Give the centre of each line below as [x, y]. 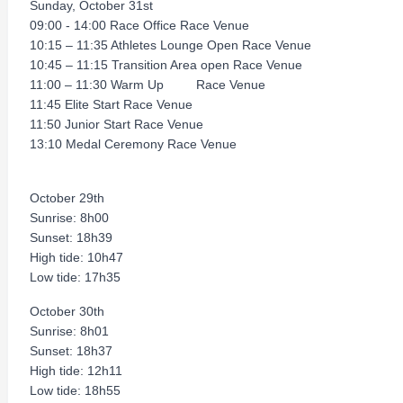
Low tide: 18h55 [75, 390]
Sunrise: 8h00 [69, 218]
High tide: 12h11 [76, 371]
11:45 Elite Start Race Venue [111, 104]
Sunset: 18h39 [71, 237]
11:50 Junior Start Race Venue [116, 124]
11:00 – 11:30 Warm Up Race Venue [148, 85]
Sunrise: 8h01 [69, 331]
